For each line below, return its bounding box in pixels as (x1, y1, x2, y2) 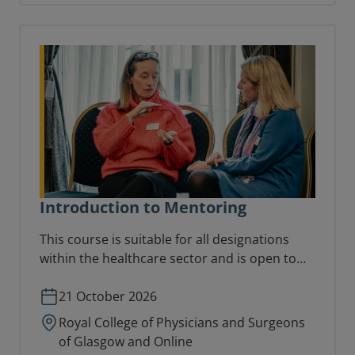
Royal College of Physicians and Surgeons (59, 314, 305, 332)
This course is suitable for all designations (40, 231, 289, 249)
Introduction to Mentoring (40, 197, 246, 219)
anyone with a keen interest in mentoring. (40, 269, 288, 287)
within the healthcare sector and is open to (40, 250, 296, 268)
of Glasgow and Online (59, 333, 193, 351)
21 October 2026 (59, 288, 157, 306)
